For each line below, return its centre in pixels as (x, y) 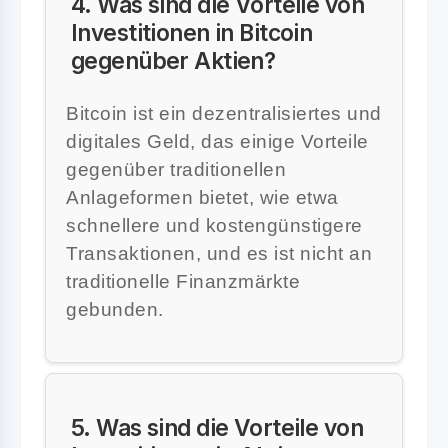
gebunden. (115, 309)
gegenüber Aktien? (173, 60)
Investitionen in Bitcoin (192, 32)
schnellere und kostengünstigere (214, 225)
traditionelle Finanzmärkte (183, 281)
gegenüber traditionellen (176, 169)
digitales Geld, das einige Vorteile (217, 141)
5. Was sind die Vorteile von (217, 427)
